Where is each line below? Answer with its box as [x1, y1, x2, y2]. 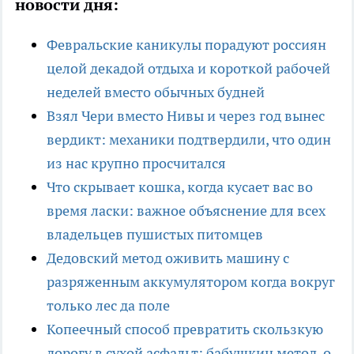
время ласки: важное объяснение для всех [47, 201, 326, 220]
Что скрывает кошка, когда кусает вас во [47, 178, 313, 197]
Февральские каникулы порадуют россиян [47, 36, 326, 55]
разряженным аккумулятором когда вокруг [47, 273, 335, 292]
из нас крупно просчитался [47, 154, 226, 173]
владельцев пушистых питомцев [47, 225, 263, 244]
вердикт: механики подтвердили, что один [47, 130, 331, 149]
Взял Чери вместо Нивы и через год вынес [47, 107, 325, 126]
